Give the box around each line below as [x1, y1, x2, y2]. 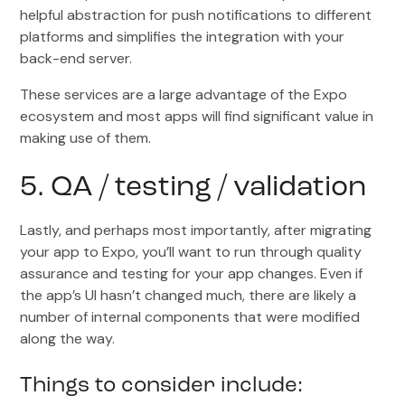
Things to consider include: [20, 374, 304, 397]
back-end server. [20, 48, 133, 68]
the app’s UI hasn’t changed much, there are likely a [20, 285, 357, 305]
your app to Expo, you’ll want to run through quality [20, 241, 363, 261]
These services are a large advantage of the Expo [20, 84, 348, 104]
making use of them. [20, 127, 152, 147]
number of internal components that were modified [20, 306, 361, 326]
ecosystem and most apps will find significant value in [20, 106, 374, 126]
